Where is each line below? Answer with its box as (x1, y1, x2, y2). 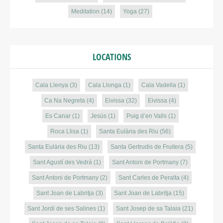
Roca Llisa (50, 128, 79, 135)
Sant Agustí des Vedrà (33, 159, 92, 166)
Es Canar (45, 112, 71, 119)
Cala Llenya (35, 82, 68, 89)
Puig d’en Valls (126, 112, 167, 119)
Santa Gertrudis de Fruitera (111, 143, 184, 150)
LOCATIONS (92, 51, 131, 63)
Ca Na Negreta (44, 97, 85, 104)
